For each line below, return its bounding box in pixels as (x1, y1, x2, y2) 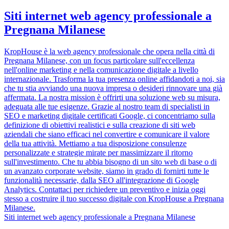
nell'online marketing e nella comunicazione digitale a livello (4, 65, 198, 75)
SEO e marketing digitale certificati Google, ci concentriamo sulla (4, 111, 215, 121)
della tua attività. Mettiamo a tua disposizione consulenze (4, 139, 187, 148)
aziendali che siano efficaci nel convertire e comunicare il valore (4, 130, 210, 139)
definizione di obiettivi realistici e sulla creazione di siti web (4, 121, 195, 130)
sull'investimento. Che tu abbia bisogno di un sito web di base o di (4, 157, 217, 167)
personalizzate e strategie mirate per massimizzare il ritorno (4, 148, 193, 157)
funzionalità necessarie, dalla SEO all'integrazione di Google (4, 176, 199, 185)
